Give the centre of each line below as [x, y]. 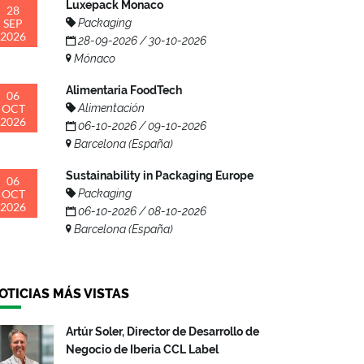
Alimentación [110, 108]
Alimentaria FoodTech [124, 91]
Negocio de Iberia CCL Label [142, 350]
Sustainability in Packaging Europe [160, 176]
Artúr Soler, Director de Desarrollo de [162, 332]
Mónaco [93, 59]
